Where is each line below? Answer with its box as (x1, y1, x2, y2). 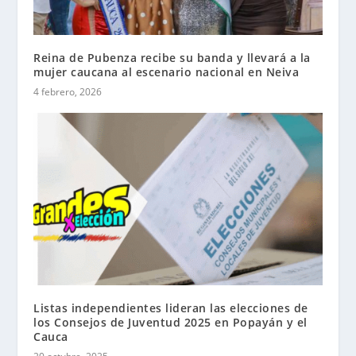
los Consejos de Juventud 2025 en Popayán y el (33, 315, 308, 331)
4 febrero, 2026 (33, 84, 103, 99)
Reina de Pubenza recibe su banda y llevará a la (33, 49, 311, 65)
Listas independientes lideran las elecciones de (33, 300, 308, 316)
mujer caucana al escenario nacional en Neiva (33, 64, 300, 79)
